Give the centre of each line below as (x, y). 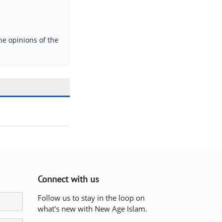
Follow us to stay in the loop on (91, 198)
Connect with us (68, 179)
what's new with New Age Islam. (92, 209)
